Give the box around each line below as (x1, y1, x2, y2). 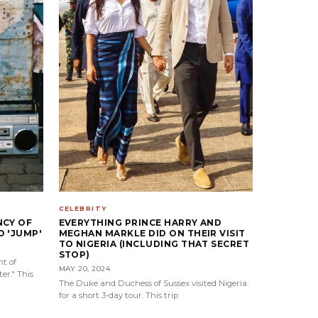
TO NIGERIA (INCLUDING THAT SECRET (58, 238, 250, 250)
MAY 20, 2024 (58, 264, 111, 274)
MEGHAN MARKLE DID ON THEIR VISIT (58, 228, 246, 239)
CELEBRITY (58, 204, 107, 213)
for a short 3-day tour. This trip (58, 290, 178, 301)
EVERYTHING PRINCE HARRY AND (58, 217, 222, 229)
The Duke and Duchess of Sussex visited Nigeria (58, 278, 247, 289)
